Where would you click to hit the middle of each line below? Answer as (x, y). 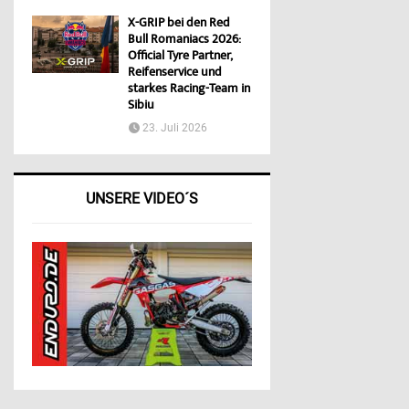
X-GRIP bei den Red (179, 24)
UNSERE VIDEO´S (142, 199)
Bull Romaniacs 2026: (184, 41)
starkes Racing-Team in (189, 90)
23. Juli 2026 (175, 128)
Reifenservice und (175, 73)
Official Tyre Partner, (180, 57)
